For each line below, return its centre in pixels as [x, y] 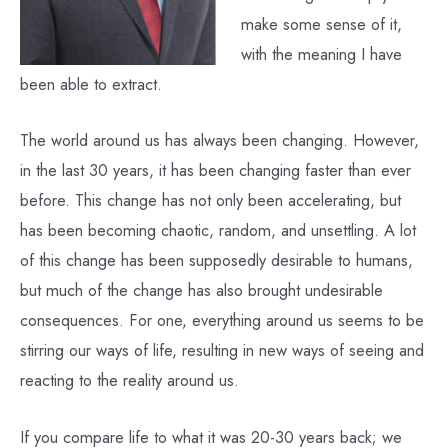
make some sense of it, [321, 24]
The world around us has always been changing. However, [219, 140]
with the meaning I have [321, 54]
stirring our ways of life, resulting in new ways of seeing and [222, 350]
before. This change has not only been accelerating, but [210, 200]
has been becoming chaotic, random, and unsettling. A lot [218, 230]
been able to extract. [91, 84]
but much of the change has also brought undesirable [201, 290]
